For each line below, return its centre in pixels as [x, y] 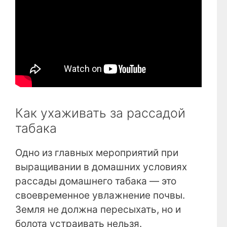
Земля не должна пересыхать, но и [98, 210]
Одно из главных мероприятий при [97, 153]
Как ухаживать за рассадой [100, 113]
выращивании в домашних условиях [101, 167]
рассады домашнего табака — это [96, 181]
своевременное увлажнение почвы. [100, 196]
